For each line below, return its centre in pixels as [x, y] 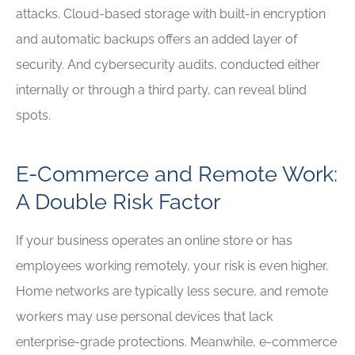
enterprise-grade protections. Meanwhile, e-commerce [176, 342]
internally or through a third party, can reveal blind [161, 90]
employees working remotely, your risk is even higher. [172, 266]
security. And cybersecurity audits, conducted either [168, 64]
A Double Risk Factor [118, 202]
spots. [33, 115]
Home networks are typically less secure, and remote [172, 292]
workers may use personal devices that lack [144, 317]
